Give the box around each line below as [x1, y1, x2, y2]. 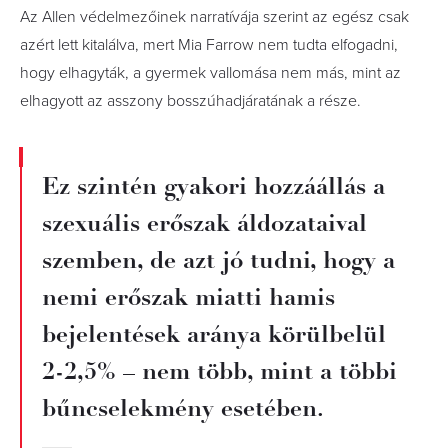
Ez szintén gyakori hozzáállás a [42, 170, 385, 201]
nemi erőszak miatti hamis [42, 281, 335, 312]
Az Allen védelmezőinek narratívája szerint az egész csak [20, 6, 409, 27]
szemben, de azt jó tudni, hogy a [42, 244, 395, 275]
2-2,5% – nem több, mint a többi [42, 355, 397, 386]
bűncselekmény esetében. [42, 392, 324, 423]
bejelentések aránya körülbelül [42, 318, 386, 349]
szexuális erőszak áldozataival [42, 207, 367, 238]
